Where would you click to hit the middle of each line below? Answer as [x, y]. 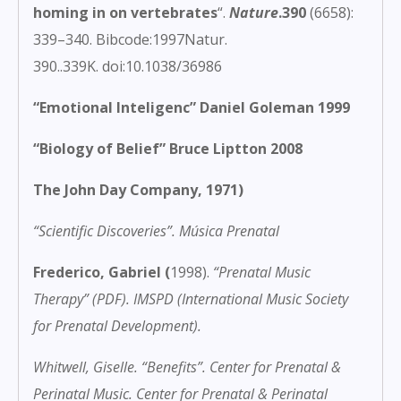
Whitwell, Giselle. [87, 367]
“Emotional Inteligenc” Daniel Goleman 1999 [192, 108]
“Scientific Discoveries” [102, 231]
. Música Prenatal [226, 231]
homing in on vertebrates [125, 13]
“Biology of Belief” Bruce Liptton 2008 [168, 149]
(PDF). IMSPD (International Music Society [218, 299]
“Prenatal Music [262, 273]
